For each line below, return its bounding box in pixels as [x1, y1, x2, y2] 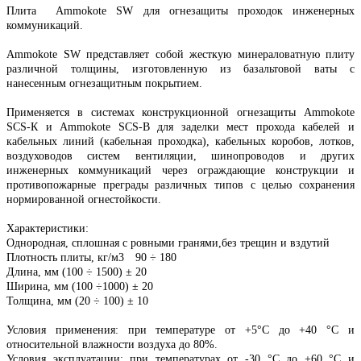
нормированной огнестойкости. [6, 193, 161, 205]
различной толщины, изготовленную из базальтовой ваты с [6, 62, 355, 75]
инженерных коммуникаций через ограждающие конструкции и [6, 164, 355, 176]
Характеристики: [6, 222, 89, 234]
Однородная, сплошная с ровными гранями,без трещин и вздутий [6, 236, 330, 249]
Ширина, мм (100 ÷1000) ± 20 [6, 280, 153, 293]
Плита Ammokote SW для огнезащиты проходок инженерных [6, 4, 355, 17]
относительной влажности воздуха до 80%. [6, 338, 218, 351]
